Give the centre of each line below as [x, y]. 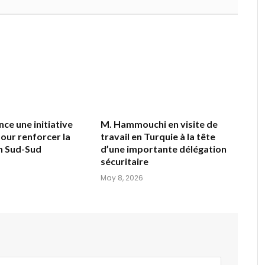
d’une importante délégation [164, 149]
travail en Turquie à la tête [158, 137]
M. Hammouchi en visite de [159, 124]
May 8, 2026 [122, 178]
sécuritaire [125, 161]
